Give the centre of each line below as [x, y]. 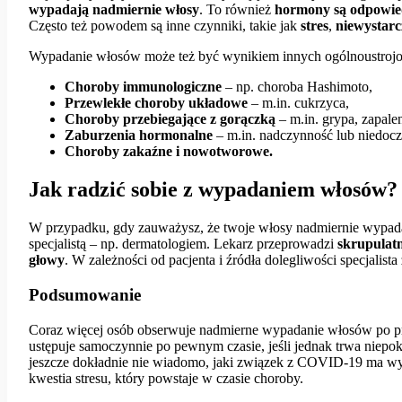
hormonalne [176, 135]
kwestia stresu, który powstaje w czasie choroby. [166, 378]
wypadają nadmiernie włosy [114, 10]
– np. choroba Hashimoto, [297, 87]
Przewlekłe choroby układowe [156, 103]
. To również [237, 10]
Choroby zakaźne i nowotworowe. [169, 152]
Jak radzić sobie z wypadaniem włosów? [213, 190]
